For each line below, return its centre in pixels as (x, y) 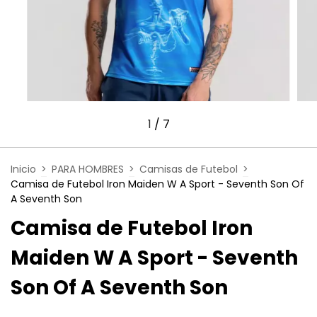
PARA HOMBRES (88, 169)
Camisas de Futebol (189, 169)
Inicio (23, 169)
